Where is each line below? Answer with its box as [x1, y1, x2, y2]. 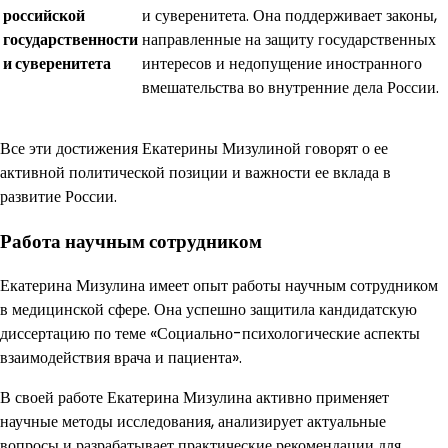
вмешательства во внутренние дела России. [142, 75, 439, 99]
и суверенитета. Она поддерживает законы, [142, 3, 437, 27]
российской [3, 3, 85, 27]
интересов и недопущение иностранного [142, 51, 422, 75]
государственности [3, 27, 138, 51]
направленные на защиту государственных [142, 27, 436, 51]
